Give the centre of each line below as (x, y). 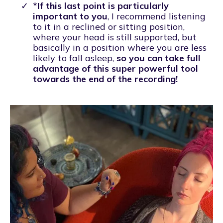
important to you (70, 16)
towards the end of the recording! (105, 79)
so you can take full (159, 58)
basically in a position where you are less (120, 48)
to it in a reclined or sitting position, (109, 27)
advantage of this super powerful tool (115, 68)
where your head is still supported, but (115, 37)
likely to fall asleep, (75, 58)
